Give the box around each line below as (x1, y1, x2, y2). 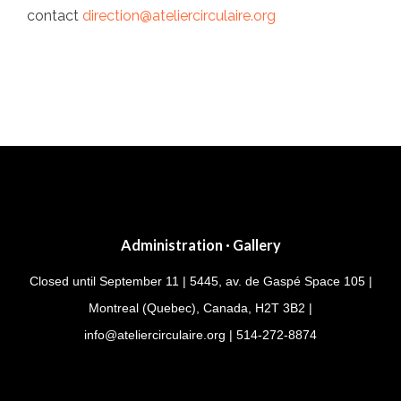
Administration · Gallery (120, 236, 281, 254)
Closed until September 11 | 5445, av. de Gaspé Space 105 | (29, 274, 372, 289)
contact (27, 7, 82, 25)
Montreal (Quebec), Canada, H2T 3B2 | (89, 301, 312, 316)
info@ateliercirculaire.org (84, 328, 226, 343)
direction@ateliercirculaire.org (82, 7, 276, 25)
